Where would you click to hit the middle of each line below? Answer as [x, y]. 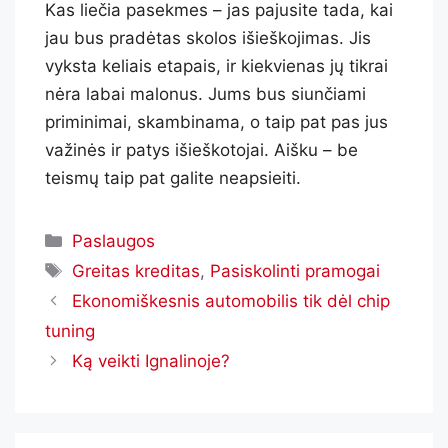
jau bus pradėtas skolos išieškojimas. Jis [208, 37]
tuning [70, 330]
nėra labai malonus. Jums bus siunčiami [205, 93]
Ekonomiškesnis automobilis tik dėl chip [231, 300]
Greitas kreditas [136, 270]
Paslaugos [114, 240]
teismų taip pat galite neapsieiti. [173, 177]
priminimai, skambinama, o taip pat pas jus [216, 121]
